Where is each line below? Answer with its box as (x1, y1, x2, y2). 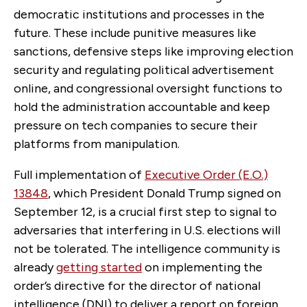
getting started (56, 259, 142, 275)
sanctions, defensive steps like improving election (14, 43, 293, 59)
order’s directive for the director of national (14, 278, 260, 293)
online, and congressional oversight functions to (14, 80, 282, 96)
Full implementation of (14, 167, 145, 182)
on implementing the (142, 259, 262, 275)
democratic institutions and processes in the (14, 6, 265, 22)
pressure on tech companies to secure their (14, 117, 258, 133)
